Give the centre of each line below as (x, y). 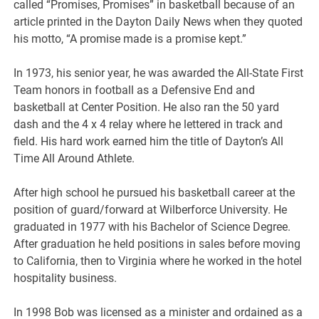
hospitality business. (66, 278)
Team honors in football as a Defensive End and (135, 90)
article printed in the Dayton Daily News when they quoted (158, 21)
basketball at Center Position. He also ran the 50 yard (147, 107)
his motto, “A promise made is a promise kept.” (130, 38)
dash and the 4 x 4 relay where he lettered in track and (148, 124)
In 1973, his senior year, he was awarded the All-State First (159, 73)
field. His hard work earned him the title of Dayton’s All (149, 141)
